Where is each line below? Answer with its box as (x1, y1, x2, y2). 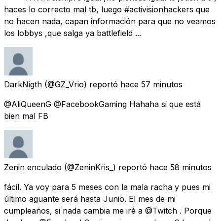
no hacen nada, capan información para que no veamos (4, 16, 216, 26)
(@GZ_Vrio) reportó (44, 79, 118, 89)
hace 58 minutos (149, 162, 212, 172)
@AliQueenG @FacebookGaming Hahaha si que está (4, 99, 201, 109)
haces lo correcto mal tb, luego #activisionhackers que (4, 4, 210, 14)
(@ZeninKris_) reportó (64, 162, 147, 172)
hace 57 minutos (120, 79, 183, 89)
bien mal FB (4, 110, 48, 121)
